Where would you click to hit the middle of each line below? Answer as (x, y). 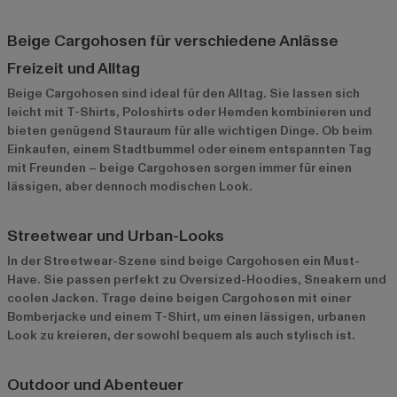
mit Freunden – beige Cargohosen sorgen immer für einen (179, 168)
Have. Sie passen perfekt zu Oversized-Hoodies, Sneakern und (197, 280)
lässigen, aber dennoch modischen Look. (130, 187)
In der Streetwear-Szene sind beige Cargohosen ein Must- (183, 261)
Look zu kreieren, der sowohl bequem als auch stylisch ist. (181, 336)
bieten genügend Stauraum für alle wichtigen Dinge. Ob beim (190, 131)
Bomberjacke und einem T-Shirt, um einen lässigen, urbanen (187, 317)
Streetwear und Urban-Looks (116, 237)
